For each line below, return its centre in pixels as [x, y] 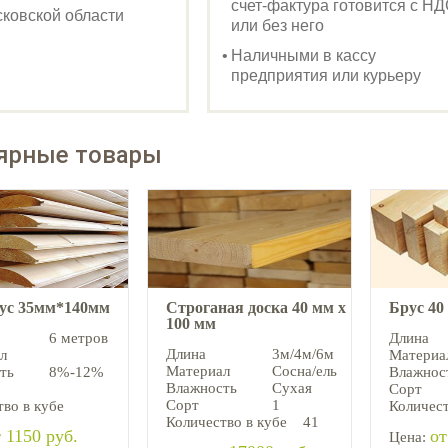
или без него [277, 26]
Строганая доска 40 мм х [256, 308]
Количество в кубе [226, 422]
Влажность [201, 388]
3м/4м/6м [303, 354]
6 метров [79, 338]
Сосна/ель [305, 371]
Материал [198, 371]
